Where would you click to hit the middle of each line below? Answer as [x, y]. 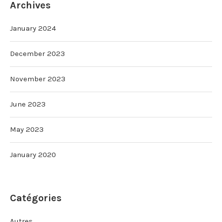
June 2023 [28, 104]
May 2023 [27, 129]
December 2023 [37, 53]
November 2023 [38, 79]
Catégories [36, 198]
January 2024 [33, 28]
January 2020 [33, 154]
